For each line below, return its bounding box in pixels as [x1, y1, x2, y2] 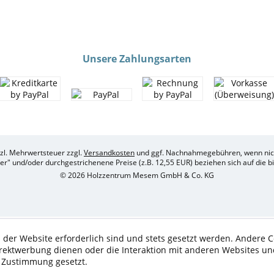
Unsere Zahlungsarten [83, 51, 191, 65]
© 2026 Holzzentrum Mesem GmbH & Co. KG [60, 169, 214, 180]
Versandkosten [84, 147, 135, 158]
